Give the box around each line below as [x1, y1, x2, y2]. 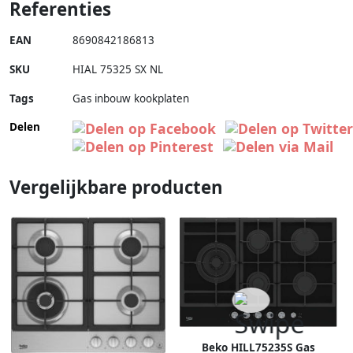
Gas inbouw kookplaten [72, 91, 189, 106]
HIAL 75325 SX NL [72, 62, 163, 77]
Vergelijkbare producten [9, 175, 223, 200]
